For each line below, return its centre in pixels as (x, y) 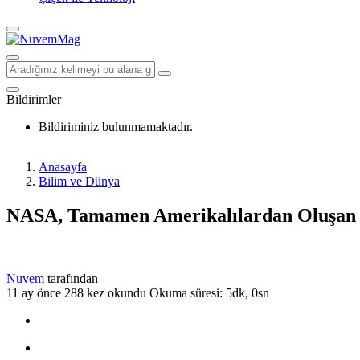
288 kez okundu (105, 292)
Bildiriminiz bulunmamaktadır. (116, 127)
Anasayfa (63, 167)
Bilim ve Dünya (79, 181)
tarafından (73, 278)
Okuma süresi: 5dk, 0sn (209, 292)
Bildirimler (34, 99)
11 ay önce (34, 292)
